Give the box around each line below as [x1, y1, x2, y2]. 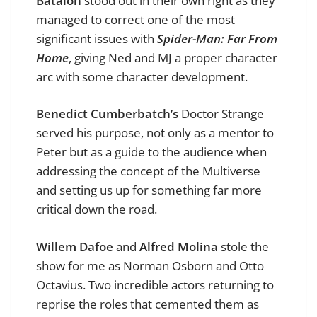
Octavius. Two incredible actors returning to [36, 276, 274, 293]
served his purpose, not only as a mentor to [36, 125, 274, 142]
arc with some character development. [36, 68, 248, 85]
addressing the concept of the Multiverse [36, 163, 260, 180]
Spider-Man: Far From [157, 30, 277, 47]
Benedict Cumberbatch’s [36, 105, 178, 122]
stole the [218, 238, 269, 255]
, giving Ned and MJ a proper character [69, 49, 277, 66]
